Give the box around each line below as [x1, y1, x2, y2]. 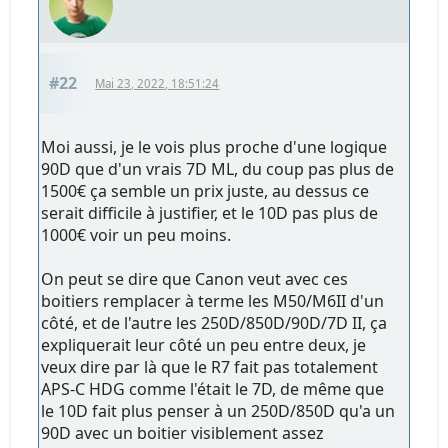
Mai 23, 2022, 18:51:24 [95, 75, 220, 91]
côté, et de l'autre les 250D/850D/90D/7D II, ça [41, 311, 388, 334]
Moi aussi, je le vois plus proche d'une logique [41, 135, 388, 158]
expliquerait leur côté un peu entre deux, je [41, 333, 367, 356]
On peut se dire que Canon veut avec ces [41, 267, 349, 290]
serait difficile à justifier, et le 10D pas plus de [41, 201, 379, 224]
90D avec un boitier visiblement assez [41, 421, 325, 444]
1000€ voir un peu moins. [41, 223, 232, 246]
